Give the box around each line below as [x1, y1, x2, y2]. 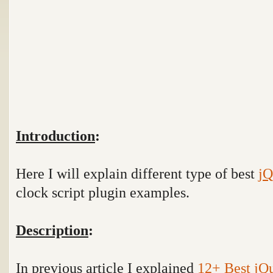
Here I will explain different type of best [16, 165, 258, 182]
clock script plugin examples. [16, 184, 190, 200]
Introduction [16, 127, 95, 144]
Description [16, 222, 88, 238]
